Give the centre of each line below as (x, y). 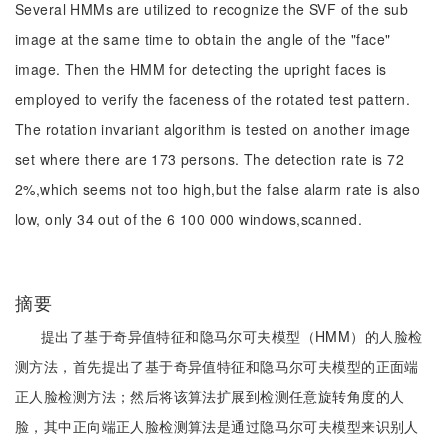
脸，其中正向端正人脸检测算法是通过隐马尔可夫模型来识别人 (217, 426)
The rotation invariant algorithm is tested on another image (213, 129)
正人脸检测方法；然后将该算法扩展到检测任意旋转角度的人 (210, 396)
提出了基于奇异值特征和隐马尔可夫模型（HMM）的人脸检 (232, 336)
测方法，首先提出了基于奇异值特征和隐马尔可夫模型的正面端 (217, 366)
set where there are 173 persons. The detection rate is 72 (209, 159)
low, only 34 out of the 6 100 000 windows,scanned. (189, 219)
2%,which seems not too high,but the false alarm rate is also (218, 189)
